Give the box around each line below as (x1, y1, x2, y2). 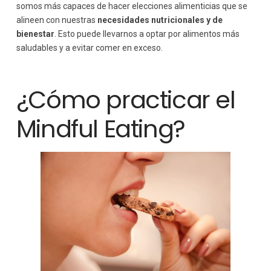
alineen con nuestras (16, 15, 97, 25)
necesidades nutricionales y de (97, 15, 223, 25)
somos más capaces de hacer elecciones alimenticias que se (16, 1, 247, 11)
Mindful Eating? (16, 111, 185, 146)
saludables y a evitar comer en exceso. (16, 43, 163, 53)
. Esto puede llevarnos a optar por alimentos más (54, 29, 240, 39)
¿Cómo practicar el (16, 82, 235, 117)
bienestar (16, 29, 54, 39)
